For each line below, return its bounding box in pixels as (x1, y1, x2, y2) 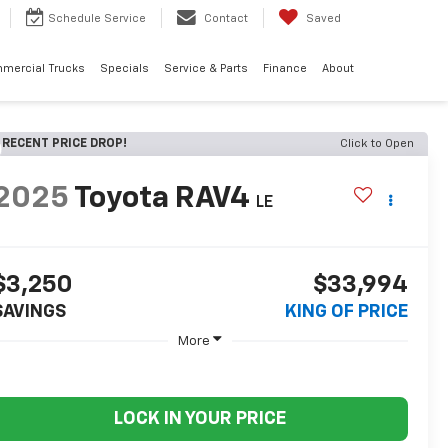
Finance (262, 62, 307, 74)
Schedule (48, 13, 104, 25)
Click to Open (340, 138, 414, 150)
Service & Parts (163, 62, 248, 74)
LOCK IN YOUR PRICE (113, 409, 286, 428)
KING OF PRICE (285, 303, 408, 322)
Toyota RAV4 (73, 184, 250, 215)
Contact (204, 13, 248, 25)
